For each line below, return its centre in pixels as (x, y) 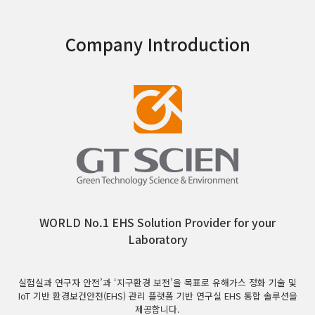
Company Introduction (157, 44)
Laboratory (157, 239)
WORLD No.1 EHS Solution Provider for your (157, 222)
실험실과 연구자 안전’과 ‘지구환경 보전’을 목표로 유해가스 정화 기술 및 (157, 282)
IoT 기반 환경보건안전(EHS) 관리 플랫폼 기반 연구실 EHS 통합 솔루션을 (157, 296)
